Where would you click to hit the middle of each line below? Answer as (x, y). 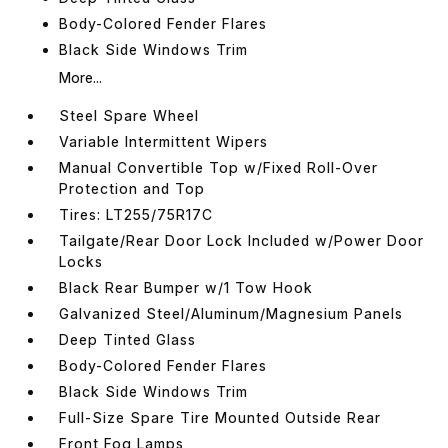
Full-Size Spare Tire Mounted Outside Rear (220, 417)
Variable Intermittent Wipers (164, 141)
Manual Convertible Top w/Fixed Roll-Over (219, 167)
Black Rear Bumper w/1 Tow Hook (186, 287)
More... (81, 77)
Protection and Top (132, 188)
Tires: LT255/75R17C (136, 214)
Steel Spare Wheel (129, 115)
